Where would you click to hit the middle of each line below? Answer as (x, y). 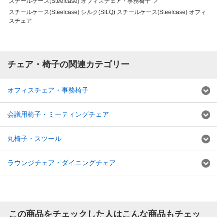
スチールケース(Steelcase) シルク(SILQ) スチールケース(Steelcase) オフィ (107, 12)
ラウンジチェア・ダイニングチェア (62, 163)
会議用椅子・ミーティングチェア (58, 114)
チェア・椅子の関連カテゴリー (68, 64)
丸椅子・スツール (34, 138)
